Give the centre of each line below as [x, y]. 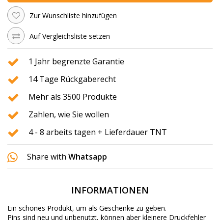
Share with [47, 157]
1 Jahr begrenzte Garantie [76, 62]
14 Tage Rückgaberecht [72, 79]
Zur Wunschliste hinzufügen [73, 15]
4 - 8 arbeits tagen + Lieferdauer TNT [98, 132]
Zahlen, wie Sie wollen [69, 115]
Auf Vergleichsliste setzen [70, 36]
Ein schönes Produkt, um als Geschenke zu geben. [87, 208]
